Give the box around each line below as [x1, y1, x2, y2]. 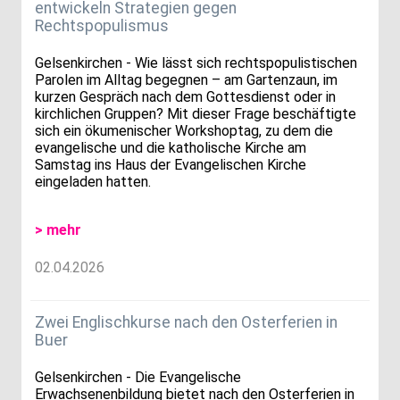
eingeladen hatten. [35, 173, 151, 191]
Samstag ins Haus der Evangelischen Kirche [35, 156, 306, 174]
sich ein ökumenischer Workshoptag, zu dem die [35, 122, 333, 140]
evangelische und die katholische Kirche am [35, 139, 306, 157]
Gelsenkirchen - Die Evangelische [35, 369, 241, 387]
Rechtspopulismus [35, 16, 169, 35]
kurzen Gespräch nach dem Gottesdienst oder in [35, 88, 336, 106]
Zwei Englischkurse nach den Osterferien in [35, 312, 337, 331]
